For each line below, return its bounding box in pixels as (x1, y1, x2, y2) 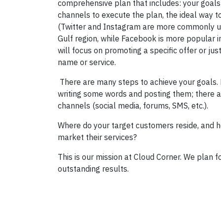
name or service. (58, 57, 116, 69)
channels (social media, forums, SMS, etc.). (58, 100, 208, 112)
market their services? (58, 132, 137, 144)
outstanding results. (58, 163, 129, 175)
